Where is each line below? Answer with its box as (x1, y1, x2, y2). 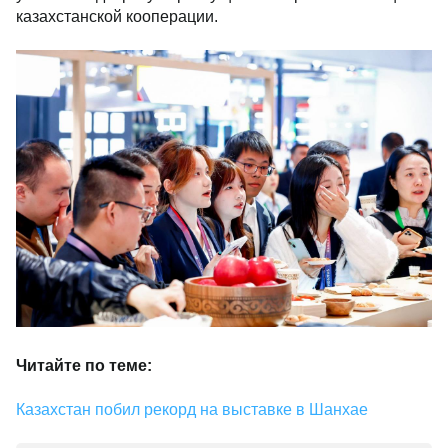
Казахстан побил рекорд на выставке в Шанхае (16, 400, 368, 418)
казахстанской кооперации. (16, 7, 218, 25)
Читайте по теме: (16, 356, 152, 374)
